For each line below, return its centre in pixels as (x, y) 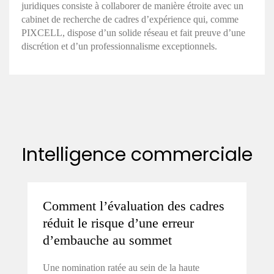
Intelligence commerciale (137, 154)
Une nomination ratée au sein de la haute (121, 267)
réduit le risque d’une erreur (118, 223)
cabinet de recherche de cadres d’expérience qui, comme (130, 19)
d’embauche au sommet (107, 240)
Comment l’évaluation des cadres (134, 206)
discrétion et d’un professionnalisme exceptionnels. (119, 46)
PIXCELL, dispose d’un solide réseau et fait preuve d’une (133, 32)
